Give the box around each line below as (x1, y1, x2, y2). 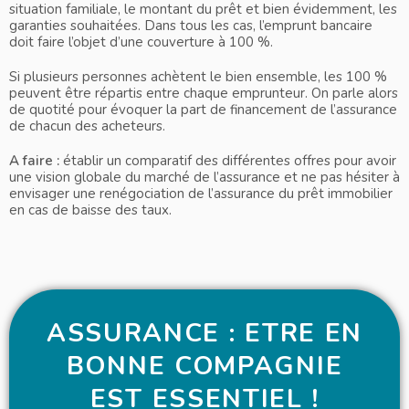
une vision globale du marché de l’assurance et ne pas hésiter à (9, 168, 400, 187)
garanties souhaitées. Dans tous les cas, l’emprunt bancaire (9, 16, 372, 36)
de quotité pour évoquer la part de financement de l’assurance (9, 100, 397, 120)
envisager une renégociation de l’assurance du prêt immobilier (9, 184, 393, 204)
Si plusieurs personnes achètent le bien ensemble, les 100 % (9, 68, 387, 87)
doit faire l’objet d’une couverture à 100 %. (9, 33, 277, 52)
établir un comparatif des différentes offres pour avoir (63, 152, 396, 171)
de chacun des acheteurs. (9, 117, 169, 136)
